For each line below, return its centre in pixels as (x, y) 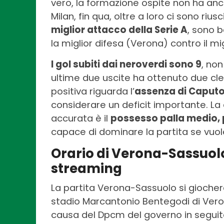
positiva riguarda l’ (93, 91)
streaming (86, 169)
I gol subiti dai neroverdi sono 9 (126, 64)
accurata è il (81, 118)
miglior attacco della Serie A (119, 30)
